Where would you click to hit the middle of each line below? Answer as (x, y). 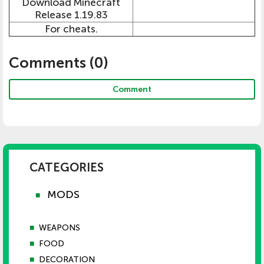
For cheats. (71, 29)
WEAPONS (60, 228)
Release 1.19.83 (71, 15)
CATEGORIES (67, 168)
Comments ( (52, 63)
